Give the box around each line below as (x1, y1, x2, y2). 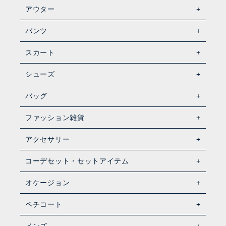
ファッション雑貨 (25, 113, 85, 122)
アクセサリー (25, 135, 70, 143)
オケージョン (25, 178, 70, 187)
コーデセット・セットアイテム (25, 156, 129, 165)
